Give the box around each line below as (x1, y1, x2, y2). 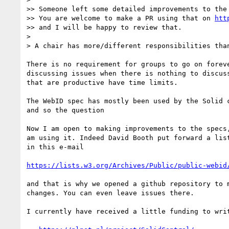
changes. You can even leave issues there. (27, 189, 194, 197)
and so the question (27, 106, 104, 114)
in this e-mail (27, 143, 84, 151)
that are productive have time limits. (27, 78, 182, 86)
